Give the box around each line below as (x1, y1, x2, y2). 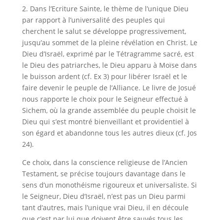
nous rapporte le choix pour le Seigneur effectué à (22, 94, 188, 104)
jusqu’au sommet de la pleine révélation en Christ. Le (22, 38, 197, 47)
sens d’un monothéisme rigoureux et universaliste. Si (22, 180, 197, 190)
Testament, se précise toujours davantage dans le (22, 169, 186, 178)
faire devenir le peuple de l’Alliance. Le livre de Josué (22, 83, 196, 92)
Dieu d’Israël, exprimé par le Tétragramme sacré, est (22, 49, 194, 58)
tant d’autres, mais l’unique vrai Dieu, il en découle (22, 203, 189, 212)
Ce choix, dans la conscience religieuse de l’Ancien (22, 158, 188, 167)
